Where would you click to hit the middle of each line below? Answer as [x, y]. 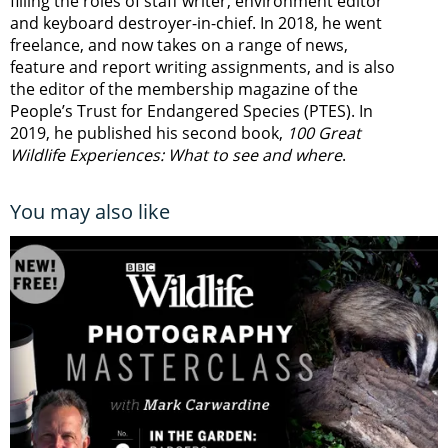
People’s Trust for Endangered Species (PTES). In [191, 111]
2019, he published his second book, [148, 133]
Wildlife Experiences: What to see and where [176, 155]
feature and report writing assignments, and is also [202, 67]
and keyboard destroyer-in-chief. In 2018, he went [196, 23]
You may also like [90, 212]
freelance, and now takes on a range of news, [179, 45]
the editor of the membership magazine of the [184, 89]
